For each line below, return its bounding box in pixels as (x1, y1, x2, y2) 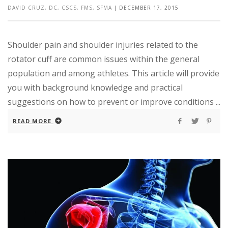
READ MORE (13, 117, 51, 125)
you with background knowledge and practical (8, 81, 183, 93)
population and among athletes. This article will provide (8, 67, 219, 79)
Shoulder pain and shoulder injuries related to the (8, 39, 198, 50)
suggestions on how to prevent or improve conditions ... (8, 96, 220, 107)
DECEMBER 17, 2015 (119, 4, 179, 11)
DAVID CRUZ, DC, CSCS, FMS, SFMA (8, 4, 112, 11)
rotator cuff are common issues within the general (8, 53, 199, 65)
